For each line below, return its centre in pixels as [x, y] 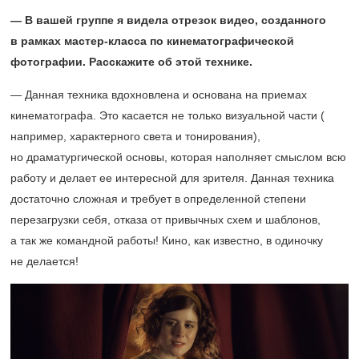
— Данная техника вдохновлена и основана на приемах [159, 95]
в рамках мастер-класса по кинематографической [152, 41]
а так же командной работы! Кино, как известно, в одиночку [167, 241]
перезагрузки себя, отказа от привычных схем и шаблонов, [165, 220]
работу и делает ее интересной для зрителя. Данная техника [172, 178]
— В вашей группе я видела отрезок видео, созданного [168, 20]
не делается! [44, 262]
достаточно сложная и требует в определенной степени [158, 199]
